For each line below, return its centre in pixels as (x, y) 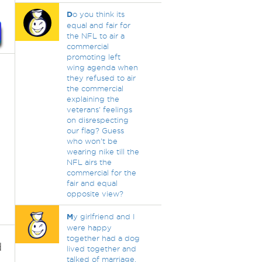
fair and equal (92, 183)
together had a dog (103, 238)
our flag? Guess (95, 130)
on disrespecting (97, 120)
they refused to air (101, 78)
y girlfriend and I (104, 216)
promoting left (93, 57)
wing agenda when (102, 67)
